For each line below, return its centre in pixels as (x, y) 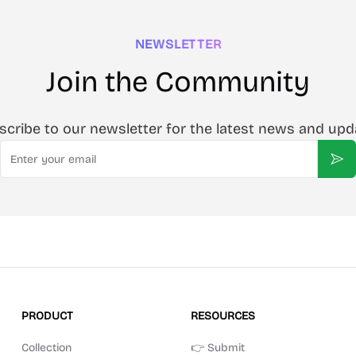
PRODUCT (47, 316)
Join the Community (178, 82)
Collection (46, 348)
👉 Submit (217, 348)
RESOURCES (222, 316)
